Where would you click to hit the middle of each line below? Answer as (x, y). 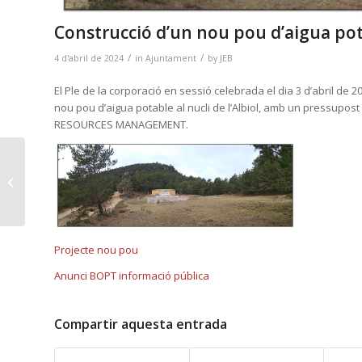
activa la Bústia (65, 181)
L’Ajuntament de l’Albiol (84, 164)
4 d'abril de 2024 (89, 58)
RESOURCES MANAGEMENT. (121, 125)
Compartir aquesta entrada (141, 324)
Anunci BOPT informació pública (132, 276)
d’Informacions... (68, 198)
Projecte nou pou (96, 250)
